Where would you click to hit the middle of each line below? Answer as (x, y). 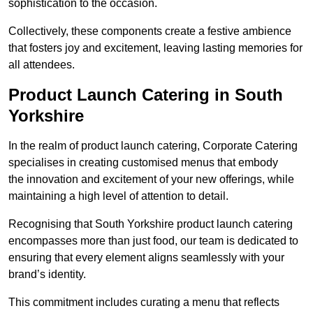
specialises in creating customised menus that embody (143, 163)
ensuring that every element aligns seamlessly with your (146, 258)
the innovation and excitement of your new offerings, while (151, 180)
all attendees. (42, 65)
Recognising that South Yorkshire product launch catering (151, 224)
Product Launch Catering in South (146, 95)
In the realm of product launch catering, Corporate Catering (153, 146)
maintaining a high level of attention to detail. (118, 196)
